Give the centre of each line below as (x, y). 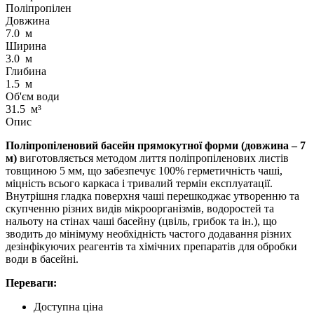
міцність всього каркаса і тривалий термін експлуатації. (139, 183)
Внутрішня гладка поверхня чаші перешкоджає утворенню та (152, 196)
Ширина (26, 46)
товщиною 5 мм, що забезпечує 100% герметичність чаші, (144, 170)
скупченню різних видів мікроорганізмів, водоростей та (140, 208)
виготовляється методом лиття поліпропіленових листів (153, 158)
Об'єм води (33, 96)
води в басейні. (42, 259)
